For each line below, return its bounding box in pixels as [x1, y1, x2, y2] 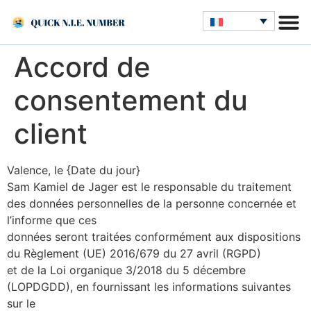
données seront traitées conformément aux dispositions [7, 230, 301, 244]
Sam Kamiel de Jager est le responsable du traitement [7, 180, 292, 194]
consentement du [14, 83, 248, 117]
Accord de [14, 50, 151, 84]
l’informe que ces [7, 213, 96, 227]
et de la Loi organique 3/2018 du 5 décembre [7, 263, 246, 277]
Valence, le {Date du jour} [7, 163, 140, 177]
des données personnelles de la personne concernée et [7, 196, 296, 210]
